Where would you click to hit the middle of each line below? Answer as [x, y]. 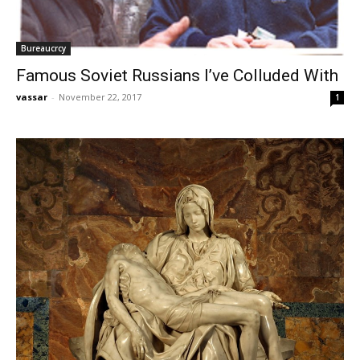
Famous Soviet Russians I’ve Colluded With [177, 75]
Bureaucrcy [43, 48]
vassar [32, 96]
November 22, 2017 [100, 96]
